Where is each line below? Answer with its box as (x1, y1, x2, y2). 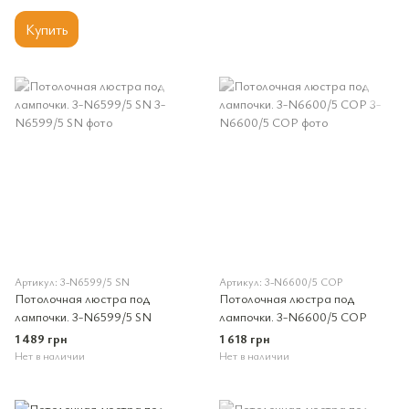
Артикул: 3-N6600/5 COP (219, 274, 343, 289)
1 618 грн (219, 330, 270, 348)
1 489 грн (15, 330, 68, 348)
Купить (26, 19, 68, 40)
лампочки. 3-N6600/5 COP (219, 308, 367, 326)
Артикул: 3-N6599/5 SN (15, 274, 130, 289)
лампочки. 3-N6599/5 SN (15, 308, 152, 326)
